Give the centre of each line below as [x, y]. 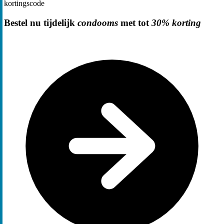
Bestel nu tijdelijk [41, 22]
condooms [98, 22]
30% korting [176, 22]
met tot [135, 22]
